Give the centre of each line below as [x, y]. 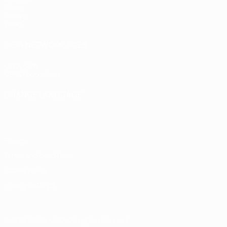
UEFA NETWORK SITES [46, 45]
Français [50, 107]
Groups [16, 15]
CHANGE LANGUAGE [43, 95]
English [18, 107]
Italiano [178, 107]
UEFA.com [21, 66]
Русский [116, 107]
